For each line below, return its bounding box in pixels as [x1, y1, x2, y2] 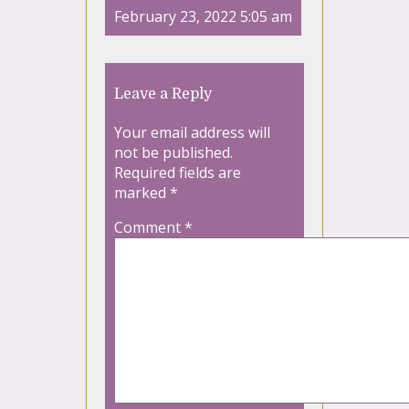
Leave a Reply [114, 86, 212, 103]
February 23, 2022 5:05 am [114, 6, 292, 27]
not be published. [114, 142, 233, 163]
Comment [114, 217, 184, 238]
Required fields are [114, 163, 241, 184]
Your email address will [114, 122, 270, 143]
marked [114, 183, 170, 204]
